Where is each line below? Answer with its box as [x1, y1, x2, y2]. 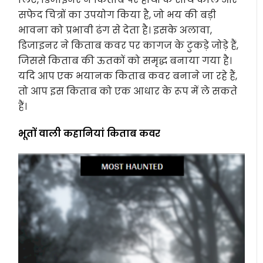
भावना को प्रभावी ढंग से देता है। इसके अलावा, [18, 23, 213, 37]
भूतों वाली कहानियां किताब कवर [18, 126, 161, 140]
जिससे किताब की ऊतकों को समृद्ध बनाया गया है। [18, 53, 232, 68]
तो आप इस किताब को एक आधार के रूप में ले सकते [18, 84, 238, 98]
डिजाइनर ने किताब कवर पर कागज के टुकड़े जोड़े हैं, [18, 38, 239, 52]
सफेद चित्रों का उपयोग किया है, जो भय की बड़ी [18, 8, 217, 22]
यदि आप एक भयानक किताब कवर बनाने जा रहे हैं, [18, 69, 238, 83]
